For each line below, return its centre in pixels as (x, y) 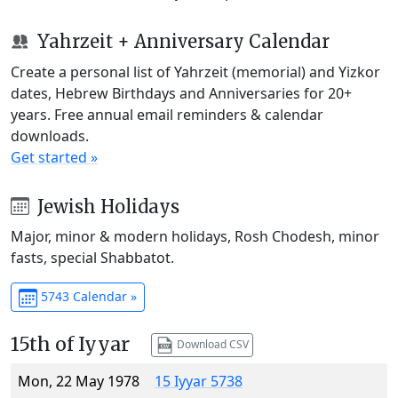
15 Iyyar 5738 (199, 382)
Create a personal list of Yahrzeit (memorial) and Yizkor (195, 72)
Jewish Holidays (106, 206)
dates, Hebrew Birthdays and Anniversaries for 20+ (181, 93)
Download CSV (211, 344)
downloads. (50, 135)
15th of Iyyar (70, 345)
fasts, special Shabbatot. (92, 258)
